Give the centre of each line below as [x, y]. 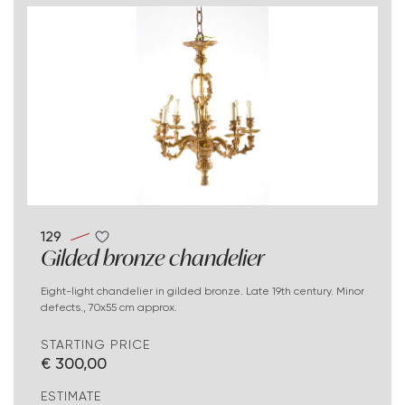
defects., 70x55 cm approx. [109, 307]
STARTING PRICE [95, 345]
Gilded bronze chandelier [153, 258]
